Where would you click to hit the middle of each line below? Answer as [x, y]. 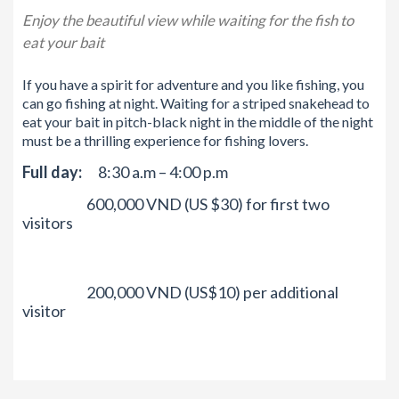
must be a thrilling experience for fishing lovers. [165, 141]
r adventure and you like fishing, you [256, 85]
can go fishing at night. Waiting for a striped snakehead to [196, 103]
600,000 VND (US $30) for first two [176, 204]
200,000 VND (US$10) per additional [180, 293]
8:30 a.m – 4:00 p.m [155, 172]
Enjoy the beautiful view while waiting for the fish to [188, 20]
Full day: [52, 172]
